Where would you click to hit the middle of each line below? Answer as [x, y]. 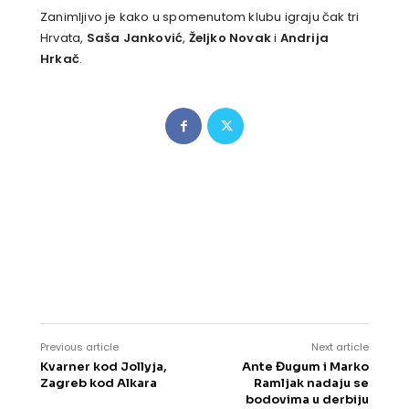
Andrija [304, 38]
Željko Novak [230, 38]
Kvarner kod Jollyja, [104, 367]
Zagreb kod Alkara [99, 383]
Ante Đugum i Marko [305, 367]
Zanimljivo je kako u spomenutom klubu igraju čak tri [200, 17]
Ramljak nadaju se [311, 383]
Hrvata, [63, 38]
